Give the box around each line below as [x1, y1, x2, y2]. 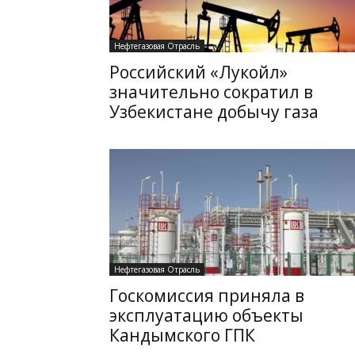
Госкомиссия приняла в [109, 284, 304, 307]
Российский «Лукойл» [109, 61, 288, 83]
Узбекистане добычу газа [109, 101, 319, 123]
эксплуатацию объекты [109, 304, 303, 326]
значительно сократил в [109, 81, 313, 103]
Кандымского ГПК [109, 324, 255, 346]
